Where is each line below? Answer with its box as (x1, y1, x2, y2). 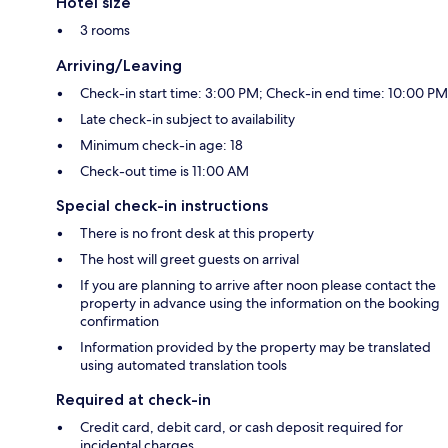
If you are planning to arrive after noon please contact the (80, 275, 436, 294)
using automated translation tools (80, 355, 287, 374)
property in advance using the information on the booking (80, 293, 440, 312)
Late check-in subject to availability (80, 109, 295, 128)
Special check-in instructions (56, 195, 268, 215)
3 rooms (80, 20, 130, 39)
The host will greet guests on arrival (80, 249, 299, 268)
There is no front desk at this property (80, 223, 314, 242)
